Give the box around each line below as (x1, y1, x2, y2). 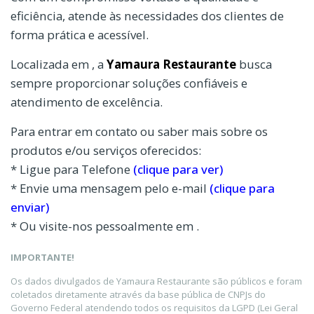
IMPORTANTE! (11, 251, 74, 264)
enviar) (11, 198, 49, 215)
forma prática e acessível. (11, 26, 149, 43)
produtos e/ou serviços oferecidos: (11, 142, 201, 158)
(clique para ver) (133, 161, 223, 177)
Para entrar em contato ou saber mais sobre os (11, 123, 268, 139)
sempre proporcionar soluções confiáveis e (11, 74, 247, 91)
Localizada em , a (11, 55, 107, 72)
